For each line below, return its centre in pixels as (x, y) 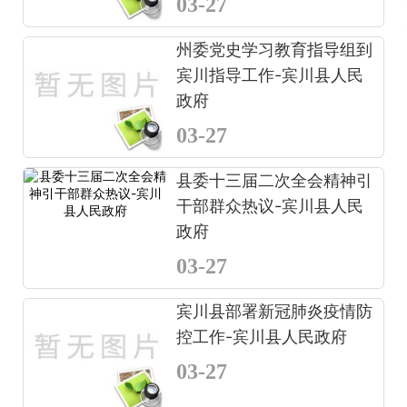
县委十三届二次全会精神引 (275, 180)
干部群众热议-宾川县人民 (270, 205)
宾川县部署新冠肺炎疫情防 (275, 311)
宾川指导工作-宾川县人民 (270, 74)
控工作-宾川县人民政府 (262, 336)
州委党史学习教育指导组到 (275, 49)
